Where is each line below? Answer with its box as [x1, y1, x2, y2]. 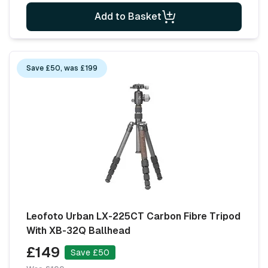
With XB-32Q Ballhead [26, 224, 130, 236]
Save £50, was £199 [26, 63, 98, 72]
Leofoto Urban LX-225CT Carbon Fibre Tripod [26, 210, 240, 222]
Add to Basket [95, 10, 162, 22]
